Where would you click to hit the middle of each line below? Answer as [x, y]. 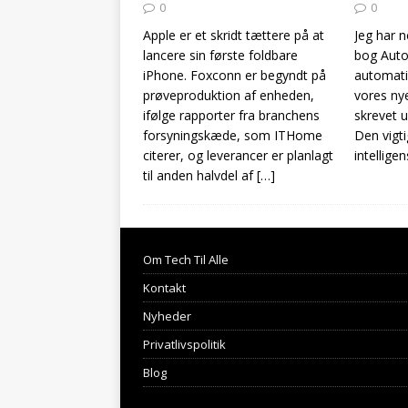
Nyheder [167, 316]
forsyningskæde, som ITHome [233, 136]
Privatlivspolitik [184, 345]
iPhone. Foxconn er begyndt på [235, 76]
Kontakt [164, 288]
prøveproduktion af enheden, [229, 96]
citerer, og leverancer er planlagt [238, 156]
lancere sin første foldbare [220, 56]
